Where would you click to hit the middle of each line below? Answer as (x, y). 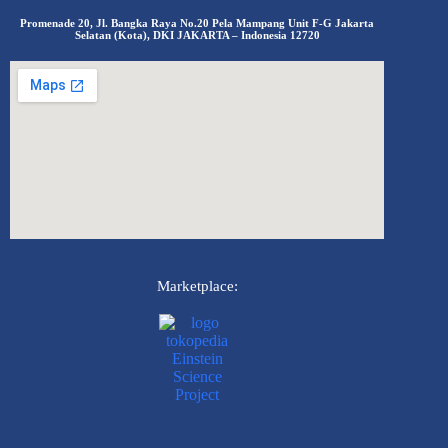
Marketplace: (197, 285)
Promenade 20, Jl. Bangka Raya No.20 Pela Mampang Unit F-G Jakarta (197, 22)
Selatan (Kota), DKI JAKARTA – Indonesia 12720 (197, 34)
